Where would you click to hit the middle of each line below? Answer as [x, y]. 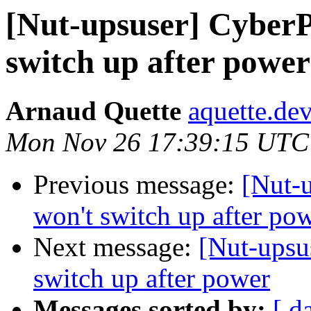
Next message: [116, 247]
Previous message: [137, 185]
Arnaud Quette [93, 111]
